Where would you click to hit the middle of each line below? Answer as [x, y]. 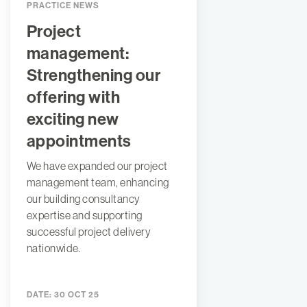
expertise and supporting [84, 216]
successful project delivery [89, 232]
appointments [79, 142]
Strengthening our [94, 76]
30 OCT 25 [75, 295]
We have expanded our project [97, 166]
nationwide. [54, 248]
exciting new [73, 120]
